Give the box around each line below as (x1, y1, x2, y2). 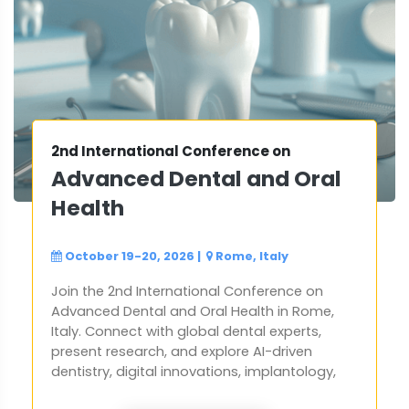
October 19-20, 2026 (65, 248, 194, 265)
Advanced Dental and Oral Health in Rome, (51, 302, 334, 321)
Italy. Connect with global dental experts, (51, 322, 321, 341)
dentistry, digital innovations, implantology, (51, 362, 336, 382)
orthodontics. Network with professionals (51, 383, 323, 402)
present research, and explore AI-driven (51, 342, 312, 362)
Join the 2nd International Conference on (51, 282, 323, 301)
